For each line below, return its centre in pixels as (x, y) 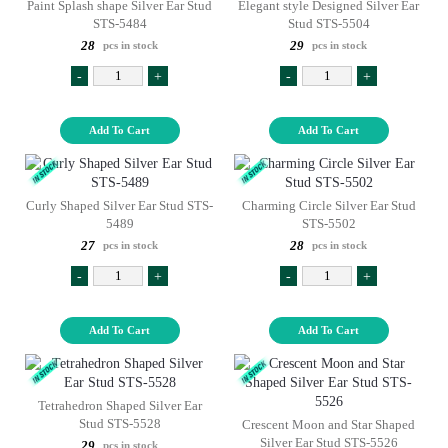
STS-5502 (328, 223)
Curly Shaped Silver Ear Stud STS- (119, 205)
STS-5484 (119, 23)
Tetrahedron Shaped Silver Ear (119, 405)
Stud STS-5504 (328, 23)
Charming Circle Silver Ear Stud (328, 205)
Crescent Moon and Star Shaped (328, 424)
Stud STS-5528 (119, 423)
